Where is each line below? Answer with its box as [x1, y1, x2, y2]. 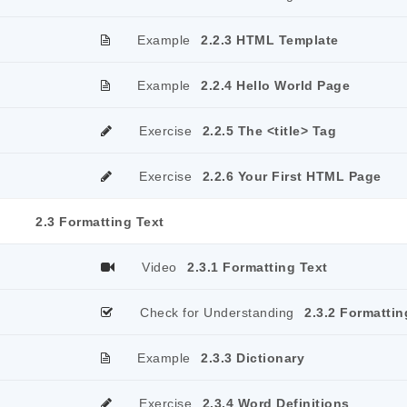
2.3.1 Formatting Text [187, 260, 328, 274]
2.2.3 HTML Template [201, 33, 339, 47]
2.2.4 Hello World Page [201, 78, 350, 93]
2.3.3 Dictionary [201, 351, 304, 365]
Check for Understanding [140, 305, 294, 320]
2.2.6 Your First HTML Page [202, 169, 382, 184]
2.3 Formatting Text [35, 214, 164, 229]
